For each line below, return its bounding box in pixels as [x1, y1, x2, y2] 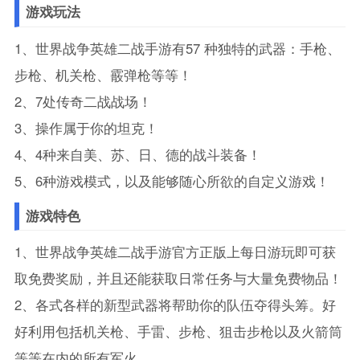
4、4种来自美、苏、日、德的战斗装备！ [14, 144, 261, 164]
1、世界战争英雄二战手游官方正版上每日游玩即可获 [14, 242, 336, 262]
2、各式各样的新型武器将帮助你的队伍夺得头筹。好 [14, 295, 336, 315]
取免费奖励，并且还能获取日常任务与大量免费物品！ [14, 268, 342, 288]
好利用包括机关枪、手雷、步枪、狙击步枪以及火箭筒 [14, 321, 342, 342]
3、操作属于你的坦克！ [14, 117, 158, 137]
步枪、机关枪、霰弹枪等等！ [14, 64, 192, 84]
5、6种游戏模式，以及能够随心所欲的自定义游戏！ [14, 170, 329, 190]
